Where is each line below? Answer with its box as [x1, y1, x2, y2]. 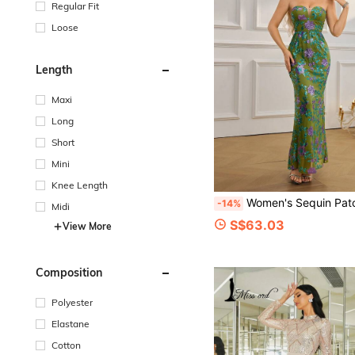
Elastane [52, 317, 90, 330]
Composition [36, 265, 102, 280]
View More [63, 219, 112, 232]
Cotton [52, 338, 81, 351]
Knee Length [52, 178, 108, 191]
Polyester [52, 296, 93, 308]
